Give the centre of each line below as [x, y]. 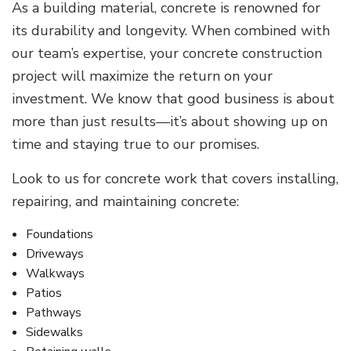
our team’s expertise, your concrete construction [167, 54]
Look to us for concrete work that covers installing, [175, 179]
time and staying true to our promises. [136, 145]
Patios [43, 293]
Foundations [59, 235]
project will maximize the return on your [142, 76]
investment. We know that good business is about [173, 99]
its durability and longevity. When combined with [171, 31]
